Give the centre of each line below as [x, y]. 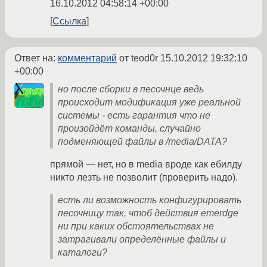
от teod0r [139, 58]
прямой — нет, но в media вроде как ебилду [146, 164]
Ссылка [69, 21]
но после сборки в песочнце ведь [131, 89]
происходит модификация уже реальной [149, 103]
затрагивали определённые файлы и [142, 240]
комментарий [87, 58]
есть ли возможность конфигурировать [150, 200]
